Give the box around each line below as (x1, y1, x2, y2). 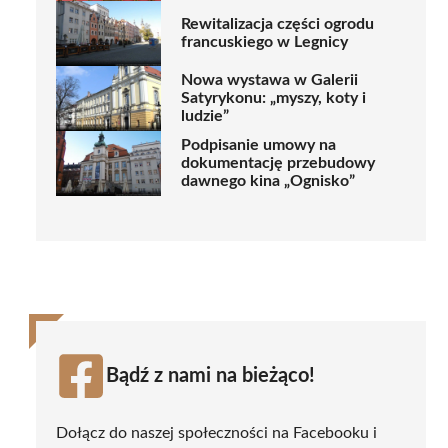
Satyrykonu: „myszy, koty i (181, 90, 366, 107)
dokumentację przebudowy (181, 155, 375, 172)
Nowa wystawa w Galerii (181, 72, 358, 89)
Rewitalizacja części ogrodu (181, 16, 374, 33)
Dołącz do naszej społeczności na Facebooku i (56, 424, 377, 441)
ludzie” (181, 108, 229, 125)
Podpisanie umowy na (181, 137, 336, 154)
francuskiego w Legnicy (181, 34, 348, 51)
